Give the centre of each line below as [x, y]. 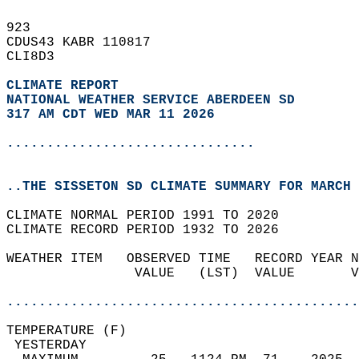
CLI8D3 [38, 57]
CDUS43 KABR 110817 [87, 42]
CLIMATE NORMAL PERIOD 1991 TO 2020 [151, 216]
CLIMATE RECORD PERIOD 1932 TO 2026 [151, 230]
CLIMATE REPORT [67, 86]
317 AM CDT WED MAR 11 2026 [111, 115]
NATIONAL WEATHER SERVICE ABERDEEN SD [151, 100]
